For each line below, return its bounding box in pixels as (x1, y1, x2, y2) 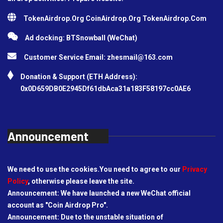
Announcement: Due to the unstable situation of (7, 213, 163, 221)
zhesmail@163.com (107, 53, 173, 61)
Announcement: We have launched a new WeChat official (7, 189, 191, 197)
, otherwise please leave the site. (28, 177, 134, 185)
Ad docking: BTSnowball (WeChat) (25, 33, 137, 42)
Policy (7, 177, 28, 185)
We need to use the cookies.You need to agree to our (7, 165, 182, 173)
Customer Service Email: (24, 53, 107, 61)
